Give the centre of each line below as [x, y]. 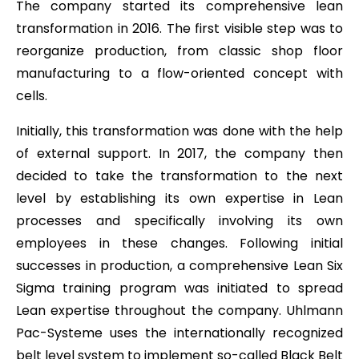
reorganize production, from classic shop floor [179, 50]
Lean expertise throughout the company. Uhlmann [179, 310]
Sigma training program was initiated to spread [179, 288]
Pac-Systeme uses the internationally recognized [179, 333]
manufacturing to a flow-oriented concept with [179, 73]
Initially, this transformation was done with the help [179, 131]
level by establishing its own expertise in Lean [179, 198]
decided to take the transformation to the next [179, 175]
